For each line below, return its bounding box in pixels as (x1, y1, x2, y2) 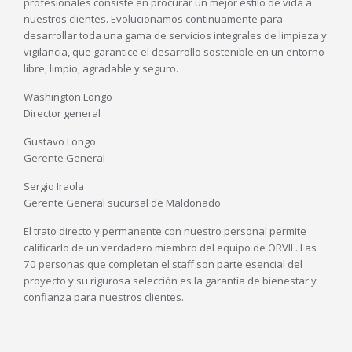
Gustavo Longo (24, 134, 96, 149)
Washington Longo (24, 90, 112, 104)
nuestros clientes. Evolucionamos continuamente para (24, 12, 283, 27)
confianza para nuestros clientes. (24, 290, 184, 305)
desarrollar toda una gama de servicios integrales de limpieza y (24, 28, 327, 43)
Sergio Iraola (24, 179, 84, 194)
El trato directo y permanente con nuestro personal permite (24, 224, 306, 239)
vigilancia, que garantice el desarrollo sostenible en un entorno (24, 45, 324, 60)
